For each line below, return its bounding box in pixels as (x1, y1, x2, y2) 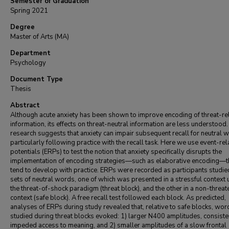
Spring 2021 (10, 6, 48, 15)
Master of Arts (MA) (10, 32, 69, 41)
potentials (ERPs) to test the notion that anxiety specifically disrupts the (10, 147, 222, 156)
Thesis (10, 84, 31, 94)
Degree (10, 22, 35, 32)
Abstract (10, 101, 40, 110)
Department (10, 49, 51, 58)
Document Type (10, 75, 63, 84)
